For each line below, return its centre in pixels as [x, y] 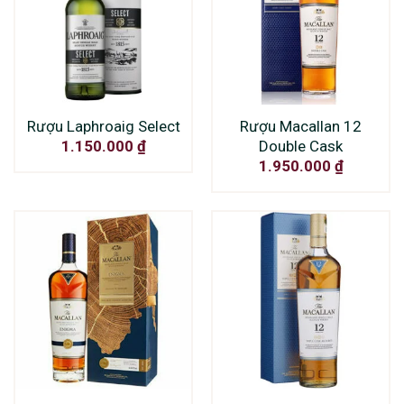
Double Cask [301, 146]
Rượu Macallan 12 [301, 126]
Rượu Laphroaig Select [103, 126]
